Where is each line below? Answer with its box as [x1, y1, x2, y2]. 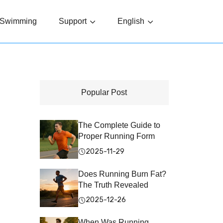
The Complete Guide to [78, 121, 161, 129]
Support [59, 17, 87, 25]
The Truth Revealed [78, 180, 149, 189]
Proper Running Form [78, 132, 155, 140]
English [117, 17, 145, 25]
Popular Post [81, 88, 127, 97]
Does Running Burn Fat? [78, 169, 167, 178]
